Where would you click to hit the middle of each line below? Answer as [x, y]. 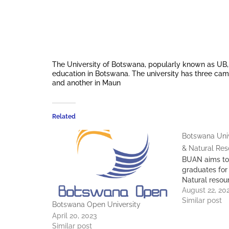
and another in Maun [86, 83]
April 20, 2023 [75, 215]
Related [64, 116]
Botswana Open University [96, 204]
